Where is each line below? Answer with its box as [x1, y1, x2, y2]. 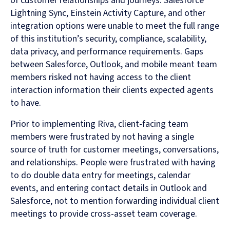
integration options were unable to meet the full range [10, 20, 219, 33]
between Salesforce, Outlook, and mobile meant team [10, 58, 217, 71]
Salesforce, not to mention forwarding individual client [10, 195, 219, 208]
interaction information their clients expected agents [10, 84, 214, 97]
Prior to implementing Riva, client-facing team [10, 118, 188, 131]
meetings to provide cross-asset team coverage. [10, 207, 197, 221]
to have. [10, 97, 41, 110]
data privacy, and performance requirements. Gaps [10, 45, 203, 59]
